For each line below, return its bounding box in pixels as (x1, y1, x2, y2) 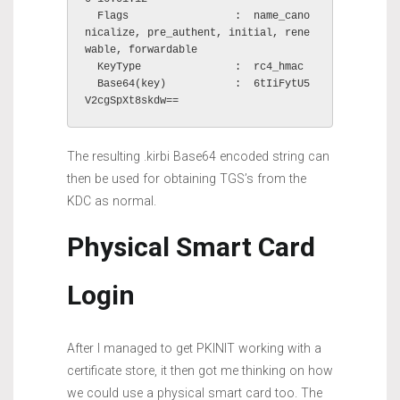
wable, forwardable (85, 44, 198, 57)
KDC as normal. (67, 193, 156, 208)
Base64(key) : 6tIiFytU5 (85, 78, 98, 91)
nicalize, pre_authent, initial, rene (85, 27, 311, 40)
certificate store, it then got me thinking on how (67, 362, 333, 378)
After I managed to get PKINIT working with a (67, 340, 321, 355)
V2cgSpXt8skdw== (85, 95, 179, 108)
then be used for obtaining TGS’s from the (67, 171, 306, 186)
